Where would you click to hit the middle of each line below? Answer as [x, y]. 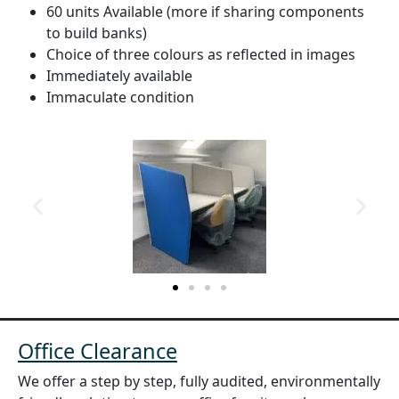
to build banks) [97, 33]
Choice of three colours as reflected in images [201, 54]
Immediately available [119, 75]
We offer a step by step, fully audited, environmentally [199, 381]
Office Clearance [98, 350]
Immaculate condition [120, 97]
